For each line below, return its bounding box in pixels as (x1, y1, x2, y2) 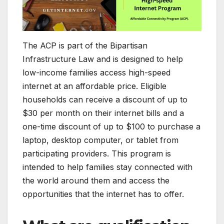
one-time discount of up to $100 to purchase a (22, 121, 200, 131)
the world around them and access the (22, 175, 169, 185)
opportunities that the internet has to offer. (22, 188, 184, 199)
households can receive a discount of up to (22, 94, 187, 104)
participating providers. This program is (22, 148, 171, 158)
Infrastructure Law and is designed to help (22, 53, 183, 64)
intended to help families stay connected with (22, 161, 192, 172)
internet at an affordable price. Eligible (22, 80, 166, 91)
